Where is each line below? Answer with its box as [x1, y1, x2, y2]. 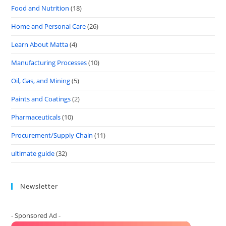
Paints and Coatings [11, 94, 71, 103]
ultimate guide [11, 149, 55, 158]
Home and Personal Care [11, 22, 86, 31]
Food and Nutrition [11, 4, 70, 13]
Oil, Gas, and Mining [11, 76, 71, 85]
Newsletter [20, 182, 59, 191]
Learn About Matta [11, 40, 69, 49]
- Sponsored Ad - [11, 211, 61, 220]
